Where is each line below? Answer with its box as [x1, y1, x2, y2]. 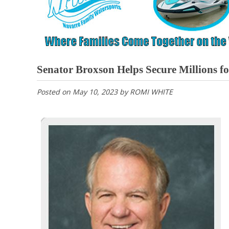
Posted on [37, 87, 73, 97]
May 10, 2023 [73, 87, 118, 97]
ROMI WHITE [130, 87, 173, 97]
